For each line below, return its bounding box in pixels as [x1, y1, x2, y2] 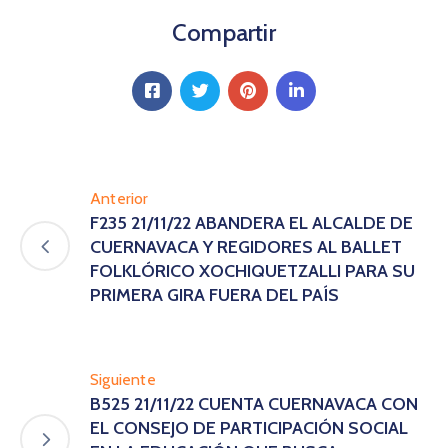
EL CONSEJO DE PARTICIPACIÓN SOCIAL [90, 416, 408, 439]
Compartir [172, 17, 276, 47]
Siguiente [90, 369, 156, 389]
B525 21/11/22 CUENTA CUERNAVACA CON [90, 392, 418, 415]
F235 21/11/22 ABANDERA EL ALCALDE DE [90, 211, 413, 234]
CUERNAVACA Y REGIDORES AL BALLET [90, 235, 402, 258]
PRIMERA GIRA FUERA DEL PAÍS [90, 283, 339, 306]
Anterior [90, 188, 149, 208]
